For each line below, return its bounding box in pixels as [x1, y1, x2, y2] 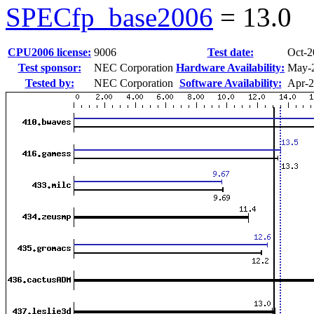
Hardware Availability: [176, 61, 285, 74]
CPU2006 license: [8, 46, 91, 58]
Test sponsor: [18, 61, 81, 74]
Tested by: [25, 76, 74, 89]
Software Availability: [179, 76, 282, 89]
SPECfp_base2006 [6, 1, 213, 32]
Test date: [207, 46, 254, 58]
